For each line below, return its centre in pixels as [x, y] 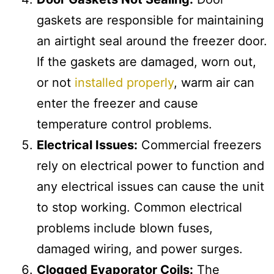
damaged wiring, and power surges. [140, 249]
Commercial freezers [199, 145]
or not [56, 82]
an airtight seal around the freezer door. [152, 41]
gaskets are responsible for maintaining [150, 20]
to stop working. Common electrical [139, 207]
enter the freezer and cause [117, 103]
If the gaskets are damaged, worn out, [146, 61]
